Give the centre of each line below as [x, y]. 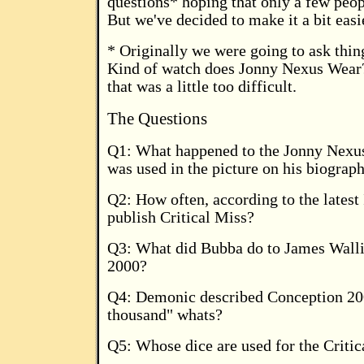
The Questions [157, 119]
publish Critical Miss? [181, 217]
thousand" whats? [165, 315]
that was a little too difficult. [202, 87]
